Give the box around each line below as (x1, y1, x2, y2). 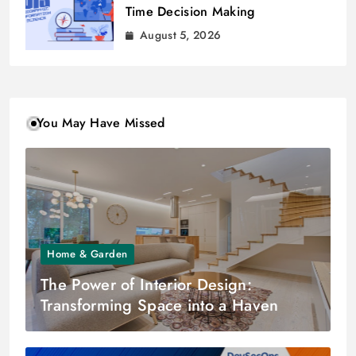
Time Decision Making (125, 2, 255, 21)
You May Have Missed (37, 114, 165, 133)
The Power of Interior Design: (41, 273, 252, 296)
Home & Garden (47, 246, 128, 261)
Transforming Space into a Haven (41, 293, 279, 317)
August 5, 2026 (140, 26, 222, 43)
